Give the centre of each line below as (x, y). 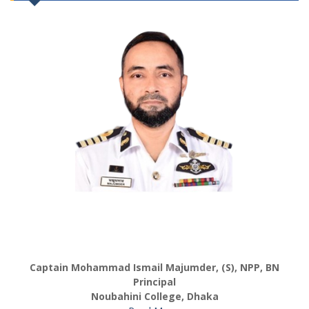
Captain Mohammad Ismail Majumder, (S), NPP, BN (154, 267)
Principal (154, 281)
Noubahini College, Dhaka (154, 296)
